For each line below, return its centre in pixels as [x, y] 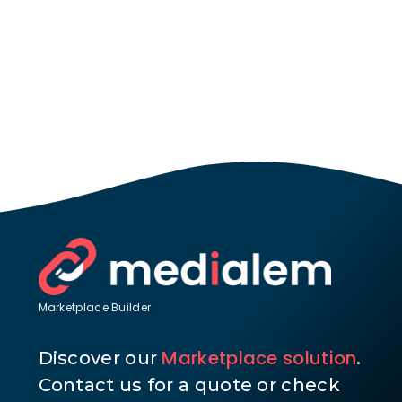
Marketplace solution [259, 358]
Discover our [100, 358]
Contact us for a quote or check [189, 385]
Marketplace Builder [95, 307]
